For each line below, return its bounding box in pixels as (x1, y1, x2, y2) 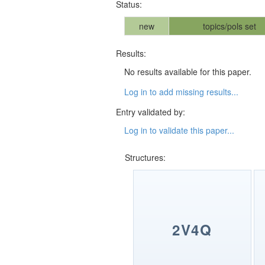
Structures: (125, 151, 166, 163)
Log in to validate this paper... (124, 124, 234, 137)
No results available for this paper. (124, 66, 251, 78)
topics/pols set (203, 20, 256, 33)
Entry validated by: (116, 106, 185, 118)
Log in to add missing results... (124, 86, 238, 98)
